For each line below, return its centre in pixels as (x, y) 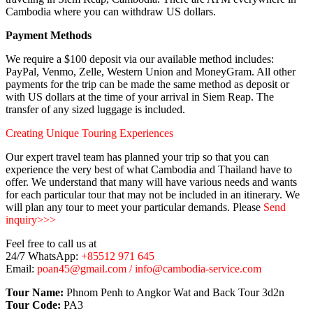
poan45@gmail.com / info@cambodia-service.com (149, 269)
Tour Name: (35, 293)
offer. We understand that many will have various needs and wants (151, 182)
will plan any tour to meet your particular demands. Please (134, 208)
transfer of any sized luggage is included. (95, 110)
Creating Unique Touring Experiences (89, 133)
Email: (21, 269)
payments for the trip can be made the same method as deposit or (147, 85)
